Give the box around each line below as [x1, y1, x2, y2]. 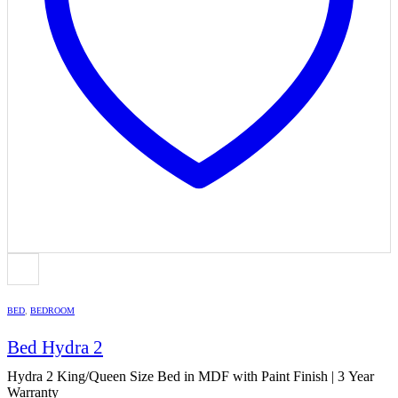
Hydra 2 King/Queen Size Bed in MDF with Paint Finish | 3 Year [7, 369, 374, 385]
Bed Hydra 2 [7, 338, 103, 358]
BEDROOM [30, 305, 75, 315]
